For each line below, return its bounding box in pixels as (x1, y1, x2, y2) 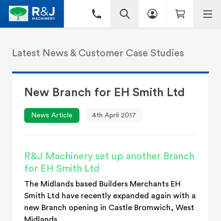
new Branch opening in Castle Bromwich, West (24, 204, 194, 212)
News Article (31, 112, 73, 119)
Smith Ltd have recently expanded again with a (24, 192, 196, 200)
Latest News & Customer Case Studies (12, 48, 184, 58)
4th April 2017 (92, 112, 136, 119)
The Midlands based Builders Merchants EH (24, 180, 181, 188)
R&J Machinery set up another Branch (24, 151, 194, 161)
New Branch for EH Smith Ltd (24, 87, 185, 99)
